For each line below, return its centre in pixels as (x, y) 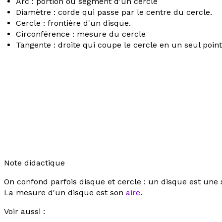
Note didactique (34, 163)
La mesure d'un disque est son (65, 193)
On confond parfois (42, 182)
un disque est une (183, 182)
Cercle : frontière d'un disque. (73, 23)
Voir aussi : (25, 211)
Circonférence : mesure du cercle (81, 34)
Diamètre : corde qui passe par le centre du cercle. (114, 12)
